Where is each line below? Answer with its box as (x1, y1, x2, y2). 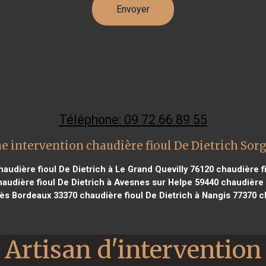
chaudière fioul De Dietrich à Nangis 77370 (77, 189, 256, 201)
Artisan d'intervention (4, 234, 262, 265)
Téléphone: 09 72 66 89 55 (59, 112, 207, 127)
